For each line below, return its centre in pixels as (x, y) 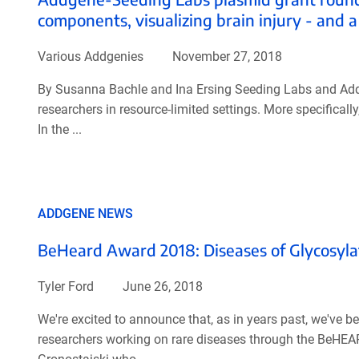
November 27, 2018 (225, 56)
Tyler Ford (65, 286)
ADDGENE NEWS (85, 213)
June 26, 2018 (161, 286)
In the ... (59, 129)
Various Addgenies (90, 56)
